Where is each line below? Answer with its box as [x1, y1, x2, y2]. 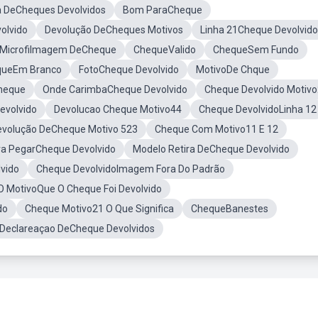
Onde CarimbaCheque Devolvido [43, 84, 187, 95]
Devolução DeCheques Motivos [45, 24, 183, 35]
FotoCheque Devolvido [79, 64, 179, 75]
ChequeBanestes [191, 203, 268, 214]
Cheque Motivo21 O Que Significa [25, 203, 174, 214]
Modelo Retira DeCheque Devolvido [133, 143, 290, 155]
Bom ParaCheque [123, 4, 202, 16]
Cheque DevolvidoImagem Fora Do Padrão [36, 163, 225, 175]
